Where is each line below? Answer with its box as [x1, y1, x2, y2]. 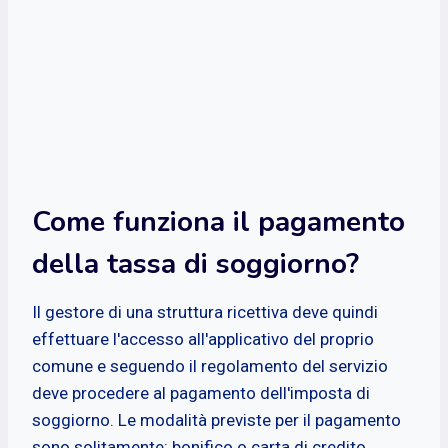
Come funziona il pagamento [32, 202, 405, 241]
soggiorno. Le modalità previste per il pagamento [32, 409, 401, 430]
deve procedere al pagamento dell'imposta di [32, 382, 370, 403]
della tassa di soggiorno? [32, 244, 359, 283]
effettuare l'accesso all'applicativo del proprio [32, 328, 374, 349]
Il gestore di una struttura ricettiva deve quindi [32, 301, 378, 322]
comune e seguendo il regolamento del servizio [32, 355, 388, 376]
